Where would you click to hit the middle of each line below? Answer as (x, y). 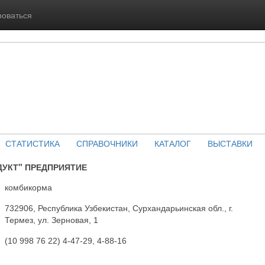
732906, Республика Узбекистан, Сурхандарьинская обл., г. (119, 208)
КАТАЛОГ (172, 143)
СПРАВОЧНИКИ (107, 143)
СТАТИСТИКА (32, 143)
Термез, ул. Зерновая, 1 (51, 220)
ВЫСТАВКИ (230, 143)
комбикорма (28, 188)
